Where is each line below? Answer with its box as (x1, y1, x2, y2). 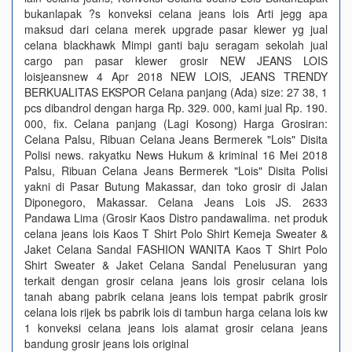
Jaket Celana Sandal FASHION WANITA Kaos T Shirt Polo (24, 241, 328, 257)
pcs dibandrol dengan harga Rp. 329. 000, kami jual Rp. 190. (24, 100, 328, 115)
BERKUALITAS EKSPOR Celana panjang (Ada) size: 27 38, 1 (24, 84, 328, 100)
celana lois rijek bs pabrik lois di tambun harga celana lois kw (24, 304, 328, 320)
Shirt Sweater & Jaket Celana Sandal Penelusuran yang (24, 257, 328, 273)
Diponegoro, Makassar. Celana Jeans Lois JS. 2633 (24, 194, 328, 210)
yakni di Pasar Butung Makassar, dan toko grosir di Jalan (24, 178, 328, 194)
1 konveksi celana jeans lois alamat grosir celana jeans (24, 320, 328, 335)
